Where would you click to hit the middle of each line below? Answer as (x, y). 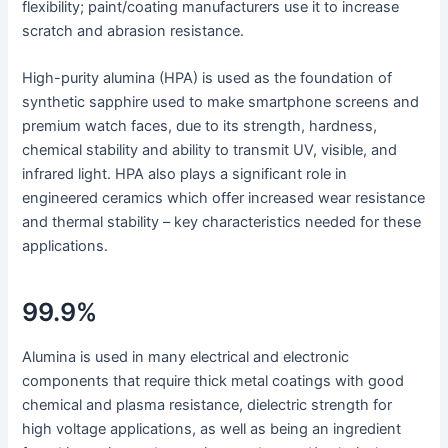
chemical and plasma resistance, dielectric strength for (207, 405)
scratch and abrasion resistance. (133, 31)
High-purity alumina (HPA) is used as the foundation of (207, 78)
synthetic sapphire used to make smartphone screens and (221, 102)
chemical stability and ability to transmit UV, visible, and (210, 150)
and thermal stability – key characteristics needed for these (222, 222)
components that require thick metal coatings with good (213, 381)
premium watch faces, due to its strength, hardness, (200, 126)
